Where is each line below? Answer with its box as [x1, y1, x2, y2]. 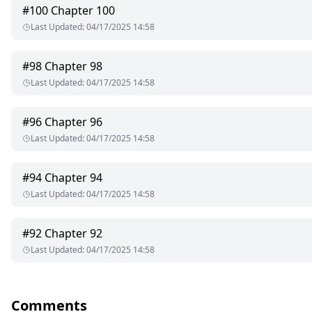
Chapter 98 [45, 58, 102, 75]
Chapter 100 [51, 3, 115, 19]
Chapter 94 [45, 170, 102, 186]
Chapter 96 [45, 114, 102, 130]
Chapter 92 [45, 226, 102, 242]
